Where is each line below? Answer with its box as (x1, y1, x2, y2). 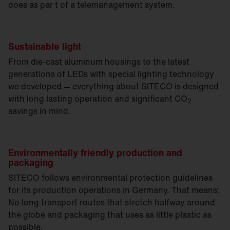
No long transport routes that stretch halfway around (8, 196, 215, 209)
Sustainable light (8, 40, 81, 53)
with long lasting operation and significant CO (8, 92, 187, 105)
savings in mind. (8, 105, 71, 118)
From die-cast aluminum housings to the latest (8, 55, 189, 68)
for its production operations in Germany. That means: (8, 184, 220, 197)
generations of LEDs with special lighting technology (8, 68, 214, 81)
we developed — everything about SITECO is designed (8, 80, 219, 93)
